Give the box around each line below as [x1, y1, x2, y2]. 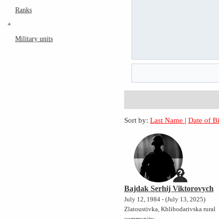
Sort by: [124, 116, 149, 125]
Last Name [150, 116, 185, 125]
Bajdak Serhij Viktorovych [124, 184, 214, 193]
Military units [15, 35, 53, 43]
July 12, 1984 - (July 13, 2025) [124, 196, 206, 203]
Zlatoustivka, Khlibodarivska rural [124, 206, 216, 213]
